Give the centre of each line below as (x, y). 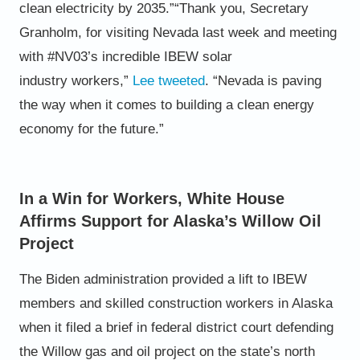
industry (43, 80)
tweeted (181, 80)
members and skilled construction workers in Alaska (176, 303)
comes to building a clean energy (215, 104)
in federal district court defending (233, 327)
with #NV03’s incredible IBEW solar (125, 56)
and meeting (300, 32)
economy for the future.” (91, 129)
